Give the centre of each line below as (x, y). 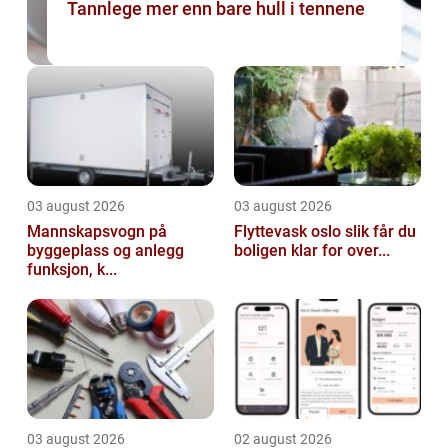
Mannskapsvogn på (97, 232)
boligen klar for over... (312, 251)
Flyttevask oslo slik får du (289, 232)
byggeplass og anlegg (105, 251)
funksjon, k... (72, 270)
